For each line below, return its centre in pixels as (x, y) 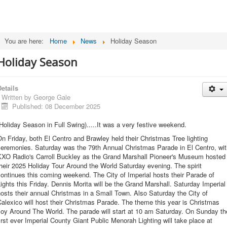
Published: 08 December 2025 (56, 106)
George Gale (52, 97)
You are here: (26, 41)
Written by (17, 97)
